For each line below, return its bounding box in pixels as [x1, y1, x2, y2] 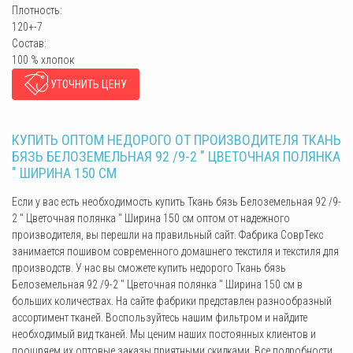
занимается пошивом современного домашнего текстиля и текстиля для [12, 245, 339, 258]
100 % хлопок [12, 54, 74, 66]
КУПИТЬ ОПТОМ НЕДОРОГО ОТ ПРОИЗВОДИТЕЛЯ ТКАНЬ [12, 132, 341, 148]
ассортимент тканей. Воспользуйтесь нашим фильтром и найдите [12, 311, 307, 324]
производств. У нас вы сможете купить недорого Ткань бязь [12, 262, 286, 274]
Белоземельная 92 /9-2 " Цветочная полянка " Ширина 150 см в [12, 278, 303, 291]
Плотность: [12, 4, 62, 17]
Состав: [12, 37, 46, 50]
